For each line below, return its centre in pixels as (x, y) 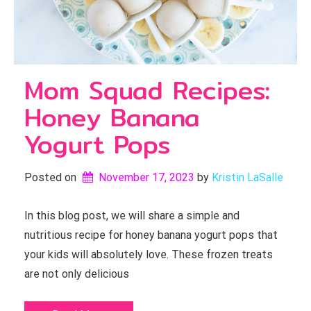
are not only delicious (77, 274)
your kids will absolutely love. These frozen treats (149, 254)
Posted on (52, 177)
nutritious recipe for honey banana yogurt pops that (151, 235)
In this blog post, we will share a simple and (132, 216)
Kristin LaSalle (247, 177)
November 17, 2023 (146, 177)
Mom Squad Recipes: (147, 90)
